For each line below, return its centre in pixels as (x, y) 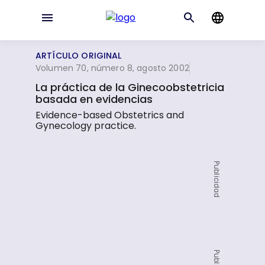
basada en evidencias (94, 99)
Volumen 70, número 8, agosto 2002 (112, 68)
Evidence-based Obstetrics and (110, 115)
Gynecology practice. (86, 126)
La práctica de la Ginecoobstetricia (130, 87)
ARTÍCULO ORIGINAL (79, 56)
